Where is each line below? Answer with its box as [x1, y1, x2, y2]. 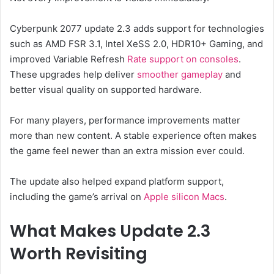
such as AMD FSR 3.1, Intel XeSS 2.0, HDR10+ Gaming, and [10, 37, 263, 50]
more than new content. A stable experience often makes [10, 129, 257, 141]
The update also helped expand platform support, [10, 175, 224, 187]
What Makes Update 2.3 [10, 219, 210, 242]
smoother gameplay [137, 68, 223, 80]
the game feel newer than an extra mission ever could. [10, 144, 245, 157]
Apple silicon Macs [144, 190, 224, 202]
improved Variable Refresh [10, 53, 127, 65]
